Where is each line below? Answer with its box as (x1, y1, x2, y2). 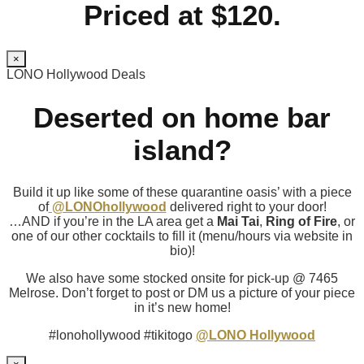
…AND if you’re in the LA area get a (9, 214, 217, 228)
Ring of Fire (266, 214, 337, 228)
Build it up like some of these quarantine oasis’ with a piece (12, 184, 352, 199)
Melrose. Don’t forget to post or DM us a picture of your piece (9, 285, 355, 300)
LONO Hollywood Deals (6, 67, 145, 82)
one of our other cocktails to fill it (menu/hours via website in (11, 228, 353, 243)
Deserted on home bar (33, 101, 331, 133)
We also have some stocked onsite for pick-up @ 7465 (26, 271, 338, 285)
